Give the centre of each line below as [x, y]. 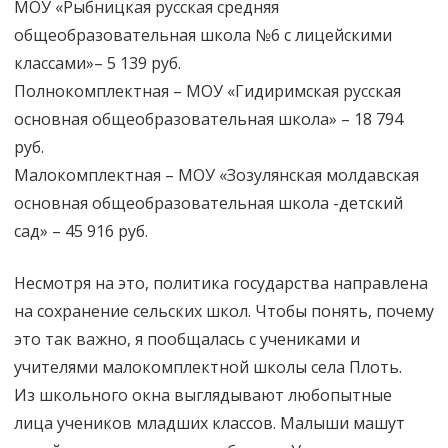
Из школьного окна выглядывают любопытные [203, 394]
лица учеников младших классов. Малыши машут [209, 422]
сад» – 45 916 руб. [81, 230]
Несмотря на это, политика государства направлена [221, 282]
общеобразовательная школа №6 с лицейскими [203, 34]
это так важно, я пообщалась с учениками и [187, 338]
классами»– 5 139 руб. [97, 62]
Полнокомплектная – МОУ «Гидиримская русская [207, 90]
